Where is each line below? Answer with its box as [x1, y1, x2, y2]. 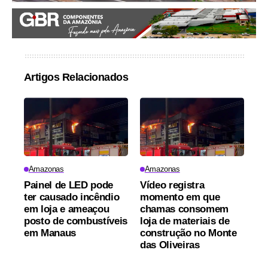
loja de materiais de [140, 215, 230, 227]
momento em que [140, 191, 220, 203]
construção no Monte [140, 227, 237, 239]
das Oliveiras [140, 239, 200, 251]
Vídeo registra [140, 179, 205, 191]
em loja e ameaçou [24, 203, 109, 215]
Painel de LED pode [24, 179, 113, 191]
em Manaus [24, 227, 76, 239]
